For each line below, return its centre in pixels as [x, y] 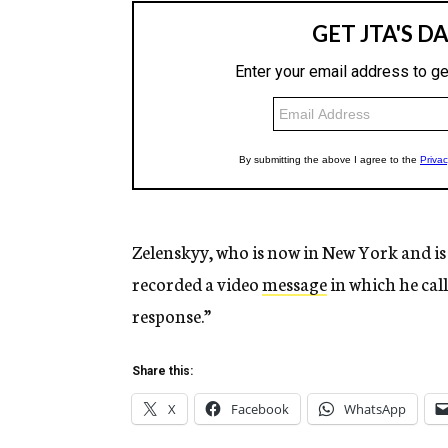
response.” [171, 315]
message [294, 283]
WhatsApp [375, 409]
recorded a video [197, 283]
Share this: [162, 371]
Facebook [260, 409]
